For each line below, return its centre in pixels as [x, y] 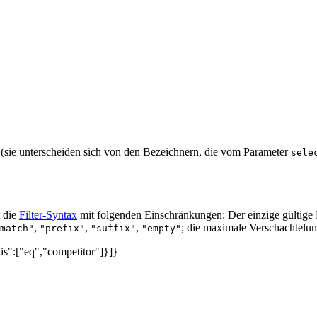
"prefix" [62, 228]
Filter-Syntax [48, 214]
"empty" [161, 228]
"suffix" [113, 228]
